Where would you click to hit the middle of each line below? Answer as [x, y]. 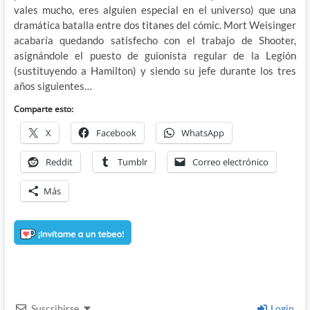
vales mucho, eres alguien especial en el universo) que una [155, 9]
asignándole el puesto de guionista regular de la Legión [155, 55]
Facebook [116, 133]
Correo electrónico [230, 162]
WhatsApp [202, 133]
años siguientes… [53, 85]
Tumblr [132, 162]
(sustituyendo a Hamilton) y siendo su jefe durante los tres [155, 70]
